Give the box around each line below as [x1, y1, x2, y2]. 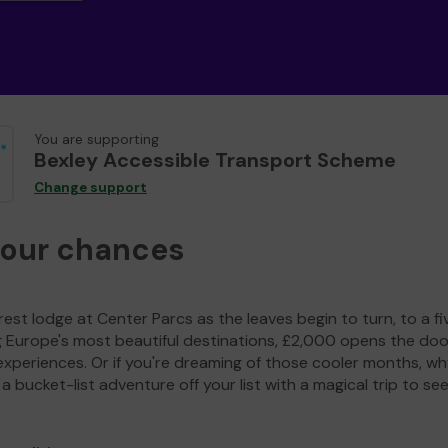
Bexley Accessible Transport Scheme [34, 147, 396, 174]
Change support [34, 179, 147, 197]
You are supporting [34, 131, 159, 149]
